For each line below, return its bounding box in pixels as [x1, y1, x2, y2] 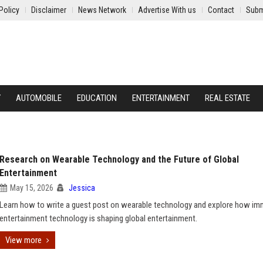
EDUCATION [77, 93, 117, 103]
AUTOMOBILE [16, 93, 62, 103]
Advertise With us [138, 5, 196, 15]
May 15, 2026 [10, 183, 53, 193]
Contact [208, 5, 234, 15]
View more [5, 235, 42, 245]
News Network [78, 5, 126, 15]
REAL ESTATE [205, 93, 250, 103]
